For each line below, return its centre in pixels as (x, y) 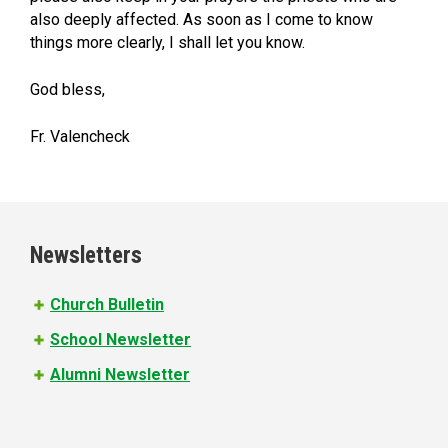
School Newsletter (120, 339)
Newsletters (86, 255)
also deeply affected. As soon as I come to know (201, 19)
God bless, (67, 89)
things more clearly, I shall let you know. (167, 42)
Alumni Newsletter (120, 374)
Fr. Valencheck (80, 136)
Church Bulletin (107, 304)
